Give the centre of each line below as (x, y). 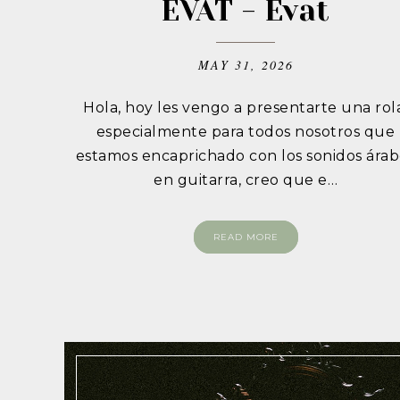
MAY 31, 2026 (246, 65)
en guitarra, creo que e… (246, 180)
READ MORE (246, 237)
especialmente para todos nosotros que (246, 132)
